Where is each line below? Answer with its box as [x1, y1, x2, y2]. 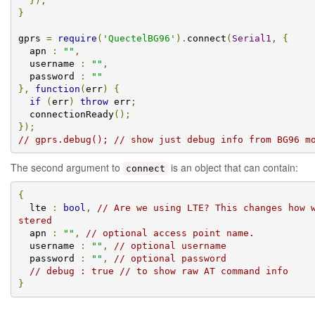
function [34, 83, 80, 94]
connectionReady [29, 108, 114, 120]
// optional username [113, 240, 226, 251]
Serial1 [231, 32, 271, 44]
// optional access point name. [85, 227, 255, 238]
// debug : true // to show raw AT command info [29, 265, 288, 276]
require [57, 32, 97, 44]
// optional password [113, 252, 226, 264]
